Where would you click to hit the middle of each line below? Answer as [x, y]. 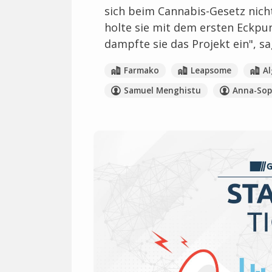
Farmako [141, 70]
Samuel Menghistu [162, 90]
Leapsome [211, 70]
